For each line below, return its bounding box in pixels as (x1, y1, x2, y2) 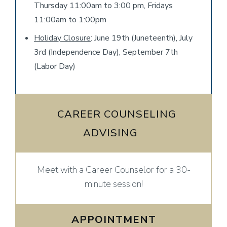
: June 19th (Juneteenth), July (91, 32, 193, 44)
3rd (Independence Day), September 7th (34, 46, 178, 58)
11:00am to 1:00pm (34, 14, 106, 25)
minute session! (84, 177, 143, 190)
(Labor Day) (34, 60, 75, 72)
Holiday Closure (34, 32, 91, 44)
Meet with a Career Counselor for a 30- (36, 163, 191, 176)
